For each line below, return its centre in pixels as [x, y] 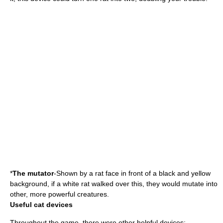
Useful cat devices [41, 205]
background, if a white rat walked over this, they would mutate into [114, 184]
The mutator [33, 173]
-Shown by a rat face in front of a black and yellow [132, 173]
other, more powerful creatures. [59, 194]
